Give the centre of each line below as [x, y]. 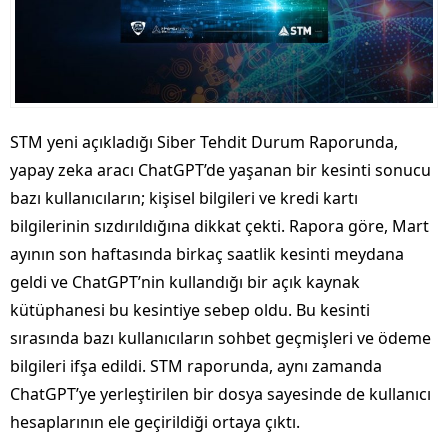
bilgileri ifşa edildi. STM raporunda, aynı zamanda [196, 366]
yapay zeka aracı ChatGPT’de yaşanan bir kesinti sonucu [220, 170]
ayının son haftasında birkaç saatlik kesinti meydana [207, 254]
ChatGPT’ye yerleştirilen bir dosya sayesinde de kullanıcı [220, 394]
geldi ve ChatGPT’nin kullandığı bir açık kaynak [185, 282]
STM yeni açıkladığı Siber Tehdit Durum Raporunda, [204, 142]
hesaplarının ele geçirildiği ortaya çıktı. [155, 422]
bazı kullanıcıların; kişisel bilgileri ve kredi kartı [184, 198]
